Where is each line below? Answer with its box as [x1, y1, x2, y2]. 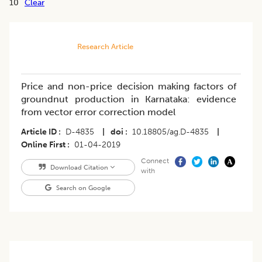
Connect [140, 157, 169, 166]
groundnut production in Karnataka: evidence [21, 94, 236, 105]
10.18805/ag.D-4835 [132, 127, 209, 137]
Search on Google [54, 184, 111, 192]
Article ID [21, 127, 57, 137]
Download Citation [48, 163, 110, 172]
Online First [21, 140, 65, 150]
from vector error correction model [21, 106, 175, 118]
